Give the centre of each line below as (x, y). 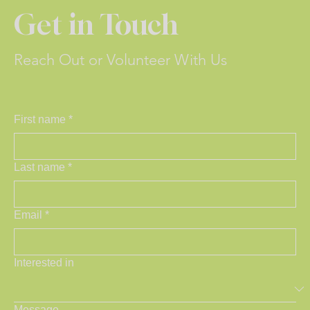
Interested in (44, 262)
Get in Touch (96, 24)
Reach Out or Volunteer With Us (120, 60)
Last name (39, 167)
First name (40, 119)
